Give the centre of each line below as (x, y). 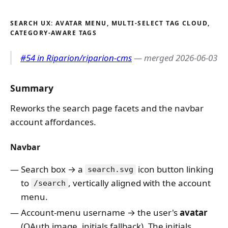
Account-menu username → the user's (101, 212)
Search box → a (53, 169)
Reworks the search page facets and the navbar (107, 108)
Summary (32, 88)
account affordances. (53, 122)
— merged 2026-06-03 (175, 58)
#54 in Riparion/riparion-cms (76, 58)
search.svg (111, 170)
